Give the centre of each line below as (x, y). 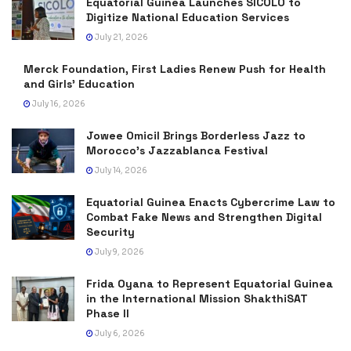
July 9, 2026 (119, 251)
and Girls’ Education (79, 83)
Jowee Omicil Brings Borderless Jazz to (196, 135)
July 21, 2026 (121, 37)
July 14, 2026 (120, 170)
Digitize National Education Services (188, 17)
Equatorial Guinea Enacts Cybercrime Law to (211, 202)
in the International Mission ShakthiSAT (197, 298)
